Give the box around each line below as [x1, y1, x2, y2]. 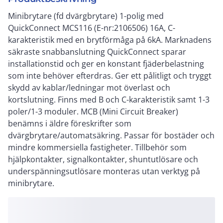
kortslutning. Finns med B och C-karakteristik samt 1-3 [8, 94, 210, 105]
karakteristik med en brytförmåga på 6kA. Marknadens [8, 34, 212, 45]
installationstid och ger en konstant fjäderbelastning [8, 58, 204, 69]
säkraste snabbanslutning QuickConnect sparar [8, 46, 186, 57]
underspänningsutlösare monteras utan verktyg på [8, 166, 200, 177]
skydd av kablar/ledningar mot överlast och [8, 82, 170, 93]
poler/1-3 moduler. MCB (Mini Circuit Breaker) [8, 106, 178, 117]
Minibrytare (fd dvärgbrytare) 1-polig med [8, 10, 164, 21]
